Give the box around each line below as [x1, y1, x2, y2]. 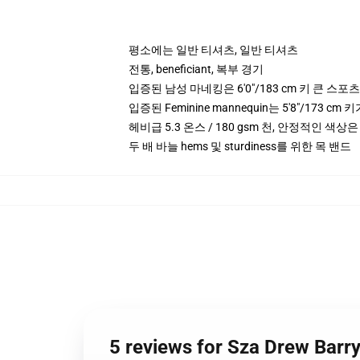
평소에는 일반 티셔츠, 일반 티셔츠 [129, 43, 298, 56]
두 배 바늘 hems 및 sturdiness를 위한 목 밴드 [129, 140, 351, 153]
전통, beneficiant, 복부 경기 [129, 63, 264, 76]
